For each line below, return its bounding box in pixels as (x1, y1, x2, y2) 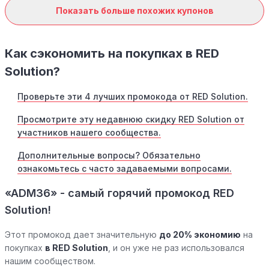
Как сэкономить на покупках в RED (5, 46, 219, 61)
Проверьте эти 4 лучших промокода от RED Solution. (17, 91, 248, 102)
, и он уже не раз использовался (108, 243, 244, 253)
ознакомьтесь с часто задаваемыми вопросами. (17, 163, 232, 174)
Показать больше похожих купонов (55, 5, 214, 16)
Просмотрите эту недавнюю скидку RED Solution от (17, 114, 244, 125)
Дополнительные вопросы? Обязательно (17, 150, 201, 161)
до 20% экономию (159, 229, 241, 240)
